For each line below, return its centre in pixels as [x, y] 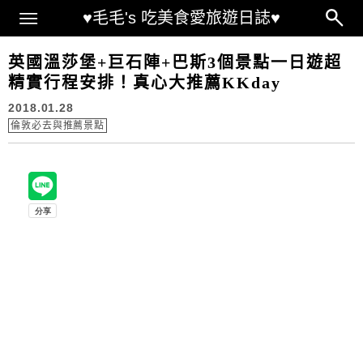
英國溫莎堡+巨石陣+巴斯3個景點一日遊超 [175, 62]
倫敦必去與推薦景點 [58, 126]
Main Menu [66, 13]
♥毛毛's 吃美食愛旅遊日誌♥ [181, 18]
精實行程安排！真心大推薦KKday [145, 83]
